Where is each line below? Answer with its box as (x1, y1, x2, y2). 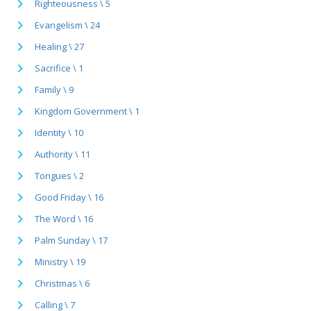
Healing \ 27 (35, 40, 84, 53)
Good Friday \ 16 (35, 190, 103, 203)
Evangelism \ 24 (35, 18, 100, 31)
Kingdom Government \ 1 (35, 104, 140, 117)
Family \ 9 (35, 83, 74, 96)
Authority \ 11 (35, 147, 90, 160)
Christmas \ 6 (35, 276, 90, 289)
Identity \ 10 (35, 126, 83, 139)
